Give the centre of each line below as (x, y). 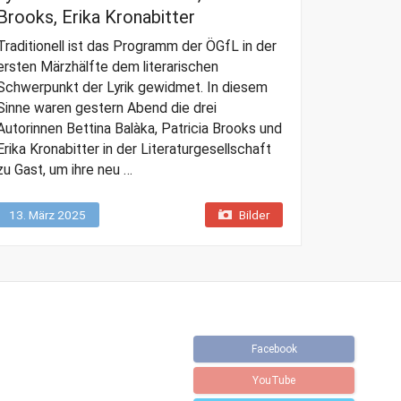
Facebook (274, 350)
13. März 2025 (47, 215)
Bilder (254, 215)
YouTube (274, 381)
